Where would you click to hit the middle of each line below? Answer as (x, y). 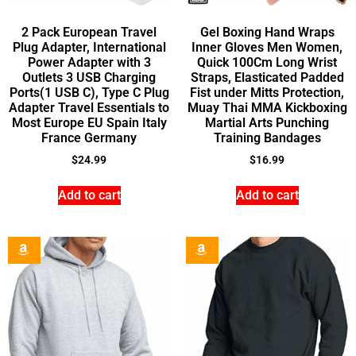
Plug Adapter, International (89, 47)
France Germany (89, 137)
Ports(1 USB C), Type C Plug (89, 92)
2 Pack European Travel (89, 32)
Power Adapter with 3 (89, 62)
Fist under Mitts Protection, (267, 92)
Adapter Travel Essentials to (89, 107)
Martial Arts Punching (267, 122)
